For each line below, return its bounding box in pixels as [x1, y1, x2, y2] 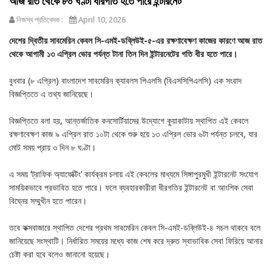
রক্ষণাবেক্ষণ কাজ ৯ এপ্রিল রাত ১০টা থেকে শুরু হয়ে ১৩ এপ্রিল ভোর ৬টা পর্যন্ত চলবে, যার [9, 128, 257, 140]
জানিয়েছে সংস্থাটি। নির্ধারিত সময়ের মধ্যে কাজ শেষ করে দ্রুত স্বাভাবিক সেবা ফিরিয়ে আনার [9, 235, 263, 247]
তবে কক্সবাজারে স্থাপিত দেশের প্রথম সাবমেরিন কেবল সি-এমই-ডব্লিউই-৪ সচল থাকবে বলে [9, 222, 260, 234]
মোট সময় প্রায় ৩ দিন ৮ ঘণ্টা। [9, 141, 96, 154]
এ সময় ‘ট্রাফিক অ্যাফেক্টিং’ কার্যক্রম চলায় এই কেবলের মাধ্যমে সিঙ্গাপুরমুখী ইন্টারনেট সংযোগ [9, 168, 258, 180]
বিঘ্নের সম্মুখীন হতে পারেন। [9, 195, 87, 207]
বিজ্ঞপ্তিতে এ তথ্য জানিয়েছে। [9, 88, 93, 100]
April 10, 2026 [76, 14, 126, 25]
